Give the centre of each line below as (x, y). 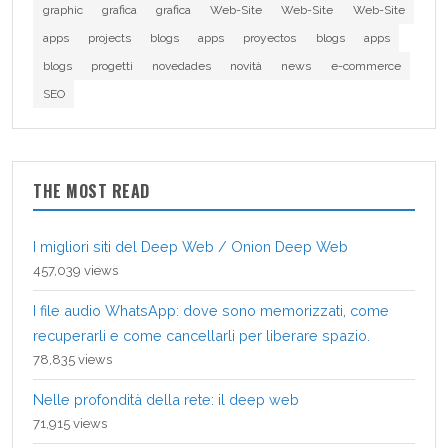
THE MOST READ (91, 190)
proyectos (270, 37)
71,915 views (70, 423)
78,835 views (72, 359)
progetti (111, 65)
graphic (62, 9)
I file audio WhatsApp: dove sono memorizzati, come (211, 310)
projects (109, 37)
